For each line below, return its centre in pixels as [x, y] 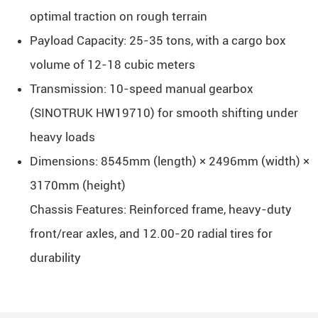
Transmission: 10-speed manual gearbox [141, 89]
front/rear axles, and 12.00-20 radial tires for [151, 234]
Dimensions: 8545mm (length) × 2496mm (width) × [169, 161]
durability [55, 258]
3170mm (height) [77, 185]
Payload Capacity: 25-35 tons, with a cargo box [158, 40]
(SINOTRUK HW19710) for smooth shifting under [164, 113]
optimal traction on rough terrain [118, 16]
